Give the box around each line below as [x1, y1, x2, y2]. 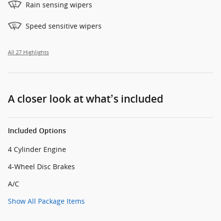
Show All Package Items [8, 196, 85, 206]
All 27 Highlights [8, 48, 49, 56]
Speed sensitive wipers [26, 21, 102, 31]
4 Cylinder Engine [8, 144, 66, 154]
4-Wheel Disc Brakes [8, 161, 75, 171]
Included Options [8, 126, 66, 135]
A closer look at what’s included [8, 92, 163, 105]
